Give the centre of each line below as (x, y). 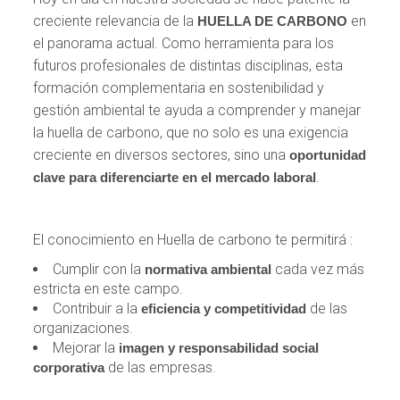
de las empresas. (161, 367)
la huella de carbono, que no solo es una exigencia (191, 132)
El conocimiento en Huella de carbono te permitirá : (193, 239)
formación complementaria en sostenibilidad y (179, 87)
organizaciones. (83, 328)
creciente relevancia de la (116, 21)
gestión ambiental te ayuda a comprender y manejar (197, 110)
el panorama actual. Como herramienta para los (184, 43)
